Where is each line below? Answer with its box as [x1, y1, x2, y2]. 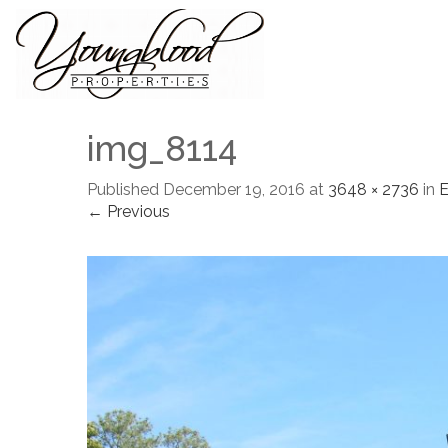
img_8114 [87, 128, 237, 169]
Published [87, 180, 159, 199]
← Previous [87, 202, 170, 221]
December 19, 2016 [163, 180, 305, 199]
